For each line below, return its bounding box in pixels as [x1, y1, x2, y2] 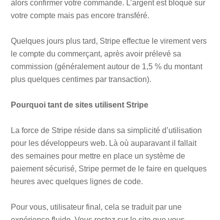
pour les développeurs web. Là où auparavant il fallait [11, 139, 197, 148]
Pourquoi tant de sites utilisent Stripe [11, 101, 149, 110]
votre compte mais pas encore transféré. [11, 11, 150, 20]
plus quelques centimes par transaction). [11, 75, 152, 84]
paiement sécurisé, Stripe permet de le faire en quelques [11, 165, 207, 173]
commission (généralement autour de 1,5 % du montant [11, 62, 203, 71]
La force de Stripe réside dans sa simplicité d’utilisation [11, 126, 202, 135]
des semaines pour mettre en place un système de [11, 152, 186, 161]
